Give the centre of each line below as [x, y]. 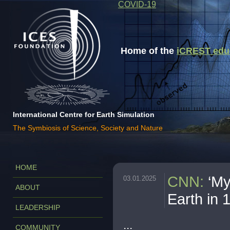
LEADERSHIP [38, 207]
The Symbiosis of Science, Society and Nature [88, 128]
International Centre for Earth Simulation [84, 114]
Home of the [149, 51]
